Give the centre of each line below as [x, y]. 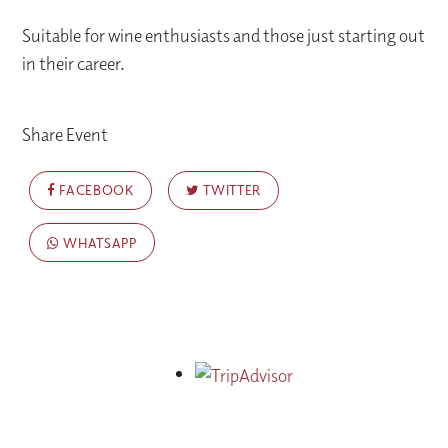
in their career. [74, 64]
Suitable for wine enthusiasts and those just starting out [224, 36]
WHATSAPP [98, 242]
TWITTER [230, 190]
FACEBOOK [94, 190]
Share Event [65, 135]
